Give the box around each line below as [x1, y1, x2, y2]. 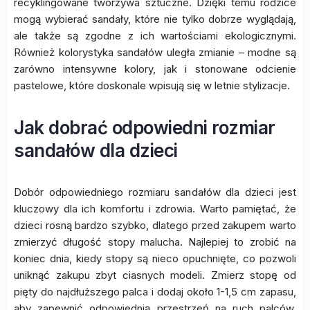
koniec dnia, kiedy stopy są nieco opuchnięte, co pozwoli [14, 252, 296, 265]
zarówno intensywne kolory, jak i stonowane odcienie [14, 62, 296, 75]
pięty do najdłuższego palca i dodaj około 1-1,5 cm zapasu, [14, 285, 296, 298]
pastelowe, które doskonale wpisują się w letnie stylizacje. [14, 79, 290, 92]
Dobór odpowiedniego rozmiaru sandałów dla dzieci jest [14, 185, 296, 199]
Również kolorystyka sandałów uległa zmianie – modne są [14, 46, 296, 59]
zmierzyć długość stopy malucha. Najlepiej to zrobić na [14, 235, 296, 248]
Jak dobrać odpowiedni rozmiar [14, 117, 275, 138]
